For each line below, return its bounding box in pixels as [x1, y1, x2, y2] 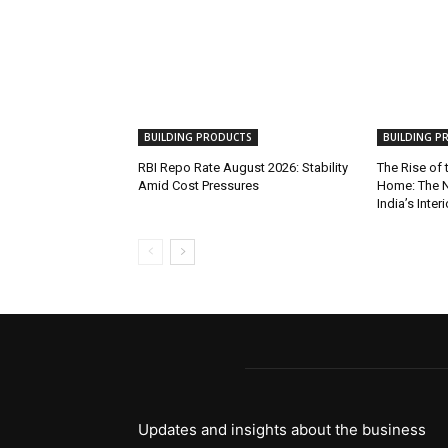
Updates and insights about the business [138, 420, 426, 440]
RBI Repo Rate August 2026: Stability [138, 160, 348, 176]
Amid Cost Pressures [138, 178, 259, 194]
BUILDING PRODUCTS [144, 130, 252, 145]
